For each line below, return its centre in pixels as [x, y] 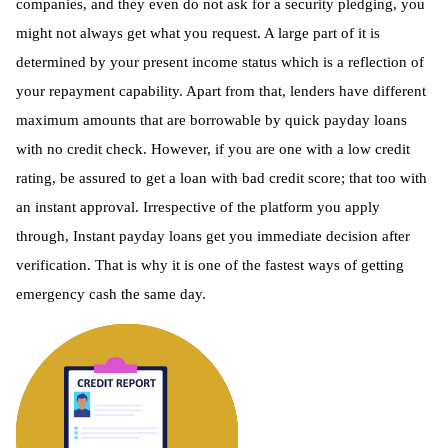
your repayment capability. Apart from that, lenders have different [221, 90]
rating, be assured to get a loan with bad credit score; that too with [221, 177]
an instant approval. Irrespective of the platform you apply [198, 206]
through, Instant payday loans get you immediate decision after [213, 235]
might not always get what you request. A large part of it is [198, 32]
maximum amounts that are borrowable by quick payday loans [211, 119]
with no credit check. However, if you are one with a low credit [213, 148]
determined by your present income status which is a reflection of [220, 61]
